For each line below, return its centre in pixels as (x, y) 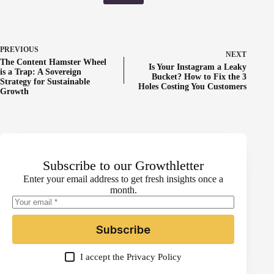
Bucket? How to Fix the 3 (199, 77)
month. (123, 190)
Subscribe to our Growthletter (124, 166)
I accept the (104, 257)
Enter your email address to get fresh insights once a (124, 179)
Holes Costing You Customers (193, 87)
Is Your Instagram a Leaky (198, 67)
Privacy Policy (154, 257)
